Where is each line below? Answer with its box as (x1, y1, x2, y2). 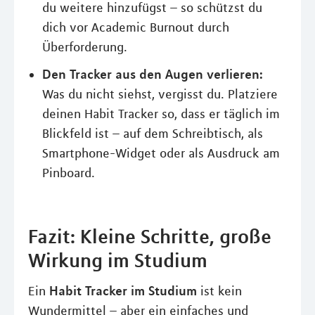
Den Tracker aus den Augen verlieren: (42, 65, 263, 82)
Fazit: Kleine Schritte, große (28, 224, 271, 248)
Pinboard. (42, 165, 95, 181)
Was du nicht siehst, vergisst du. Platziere (42, 86, 278, 102)
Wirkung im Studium (28, 247, 207, 272)
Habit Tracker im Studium (49, 282, 197, 298)
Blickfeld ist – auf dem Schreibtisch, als (42, 125, 263, 141)
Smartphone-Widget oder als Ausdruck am (42, 145, 280, 161)
